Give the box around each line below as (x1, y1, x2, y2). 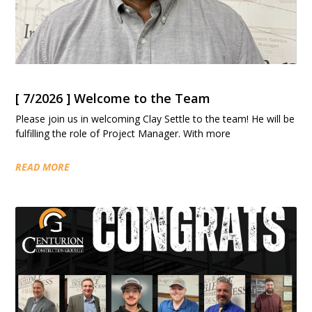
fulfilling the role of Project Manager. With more (15, 126, 231, 140)
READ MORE (15, 159, 70, 173)
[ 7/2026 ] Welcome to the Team (15, 89, 211, 107)
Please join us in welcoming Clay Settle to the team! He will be (15, 111, 295, 125)
